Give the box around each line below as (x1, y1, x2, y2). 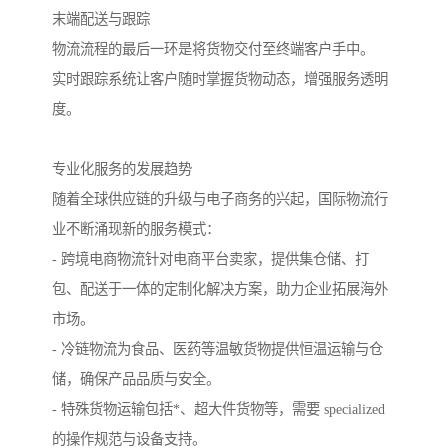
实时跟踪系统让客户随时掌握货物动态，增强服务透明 (52, 70, 388, 87)
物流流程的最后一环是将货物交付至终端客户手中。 (52, 40, 374, 57)
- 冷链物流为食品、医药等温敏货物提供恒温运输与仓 (52, 340, 383, 357)
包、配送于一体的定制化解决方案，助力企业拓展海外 (52, 280, 388, 297)
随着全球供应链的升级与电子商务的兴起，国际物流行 (52, 190, 388, 207)
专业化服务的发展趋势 (52, 160, 192, 177)
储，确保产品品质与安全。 (52, 370, 220, 387)
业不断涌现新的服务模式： (52, 220, 220, 237)
